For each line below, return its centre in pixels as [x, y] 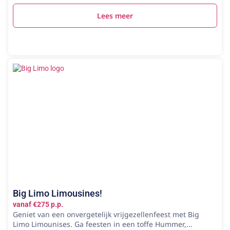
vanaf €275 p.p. [38, 204]
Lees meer [115, 15]
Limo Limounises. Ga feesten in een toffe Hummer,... [103, 224]
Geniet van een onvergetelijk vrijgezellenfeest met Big [106, 214]
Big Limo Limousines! [57, 193]
